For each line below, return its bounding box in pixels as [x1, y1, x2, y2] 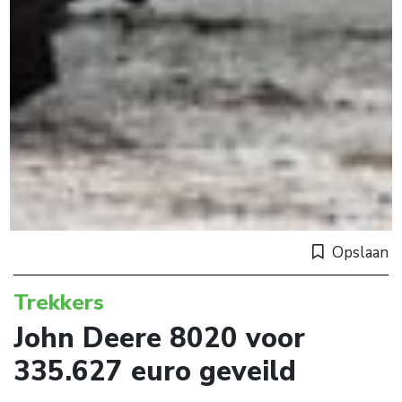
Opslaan [332, 242, 389, 264]
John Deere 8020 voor [13, 319, 305, 358]
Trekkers [13, 288, 104, 318]
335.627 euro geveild [13, 353, 296, 391]
